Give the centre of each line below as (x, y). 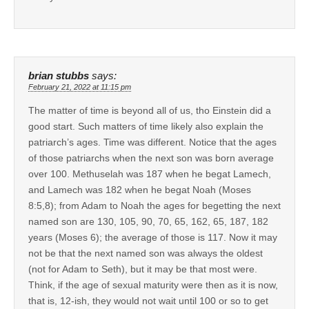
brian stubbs (59, 76)
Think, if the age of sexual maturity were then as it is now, (153, 285)
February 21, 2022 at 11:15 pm (80, 87)
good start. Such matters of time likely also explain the (146, 126)
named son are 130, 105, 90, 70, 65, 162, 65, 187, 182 (148, 221)
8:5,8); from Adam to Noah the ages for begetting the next (154, 205)
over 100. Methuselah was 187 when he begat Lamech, (150, 173)
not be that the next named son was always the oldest (146, 253)
